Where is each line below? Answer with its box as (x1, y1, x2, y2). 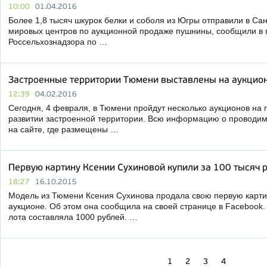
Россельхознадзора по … (8, 37, 107, 46)
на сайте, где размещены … (8, 125, 119, 134)
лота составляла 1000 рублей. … (8, 212, 138, 222)
